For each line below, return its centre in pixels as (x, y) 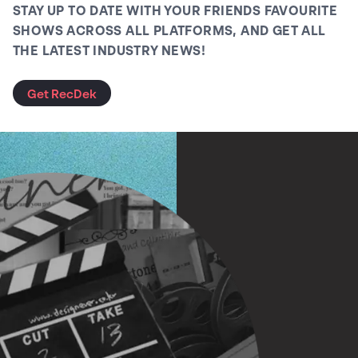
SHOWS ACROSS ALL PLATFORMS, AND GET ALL (169, 30)
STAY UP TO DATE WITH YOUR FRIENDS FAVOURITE (175, 10)
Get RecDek (62, 93)
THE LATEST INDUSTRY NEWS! (109, 50)
